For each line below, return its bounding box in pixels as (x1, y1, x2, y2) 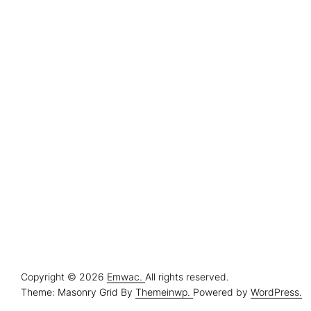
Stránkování (20, 178, 115, 199)
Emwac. (107, 271, 145, 283)
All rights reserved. (145, 271, 229, 283)
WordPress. (251, 286, 302, 299)
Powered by (193, 286, 251, 299)
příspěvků (20, 196, 96, 217)
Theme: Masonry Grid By (21, 286, 135, 299)
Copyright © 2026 (21, 271, 107, 283)
